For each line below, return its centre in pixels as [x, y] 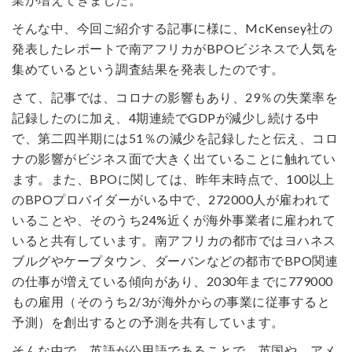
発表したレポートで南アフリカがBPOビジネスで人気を [175, 48]
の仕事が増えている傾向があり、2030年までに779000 [172, 281]
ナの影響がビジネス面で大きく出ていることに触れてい [174, 158]
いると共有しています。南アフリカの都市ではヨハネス [174, 240]
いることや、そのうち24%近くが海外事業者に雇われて [174, 220]
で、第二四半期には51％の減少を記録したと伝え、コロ [175, 138]
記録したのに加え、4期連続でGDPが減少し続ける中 [166, 117]
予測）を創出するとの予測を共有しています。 [148, 322]
